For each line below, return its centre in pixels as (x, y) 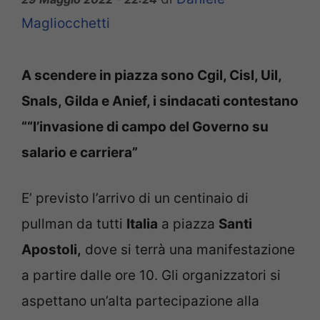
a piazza (188, 224)
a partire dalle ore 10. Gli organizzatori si (151, 276)
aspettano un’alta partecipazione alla (140, 301)
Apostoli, (51, 250)
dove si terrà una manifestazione (188, 250)
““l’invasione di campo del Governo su (145, 126)
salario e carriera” (80, 152)
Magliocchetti (66, 23)
